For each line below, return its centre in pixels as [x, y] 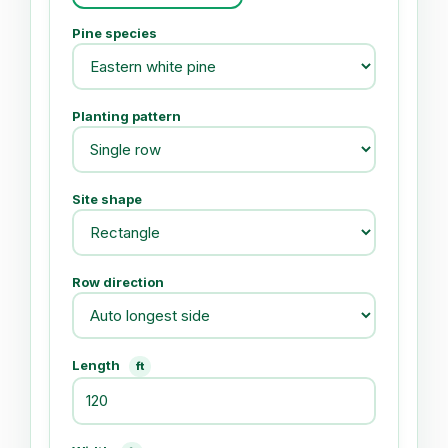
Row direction [118, 282]
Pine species [114, 33]
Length [97, 365]
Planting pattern [126, 116]
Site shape [107, 199]
